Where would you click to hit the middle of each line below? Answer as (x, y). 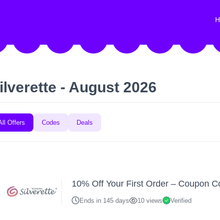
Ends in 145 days (105, 200)
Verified (181, 200)
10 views (150, 200)
